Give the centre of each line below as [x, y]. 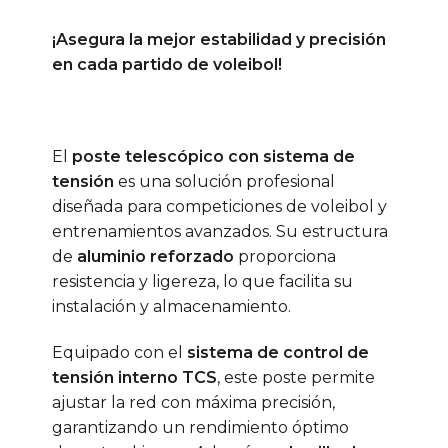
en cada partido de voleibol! [166, 65]
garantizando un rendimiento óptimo [200, 427]
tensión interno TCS [134, 377]
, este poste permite [295, 377]
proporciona [284, 256]
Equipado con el [119, 352]
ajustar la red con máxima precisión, [193, 402]
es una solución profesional [224, 181]
